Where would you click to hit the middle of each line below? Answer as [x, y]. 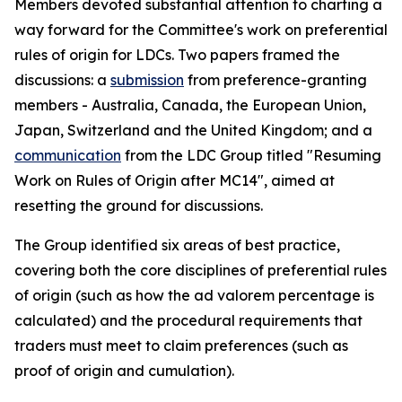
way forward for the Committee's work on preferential [201, 30]
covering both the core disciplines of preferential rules [201, 270]
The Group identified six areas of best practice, [177, 245]
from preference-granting [275, 80]
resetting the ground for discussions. [139, 205]
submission [147, 80]
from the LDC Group [194, 155]
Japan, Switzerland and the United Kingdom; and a [193, 130]
